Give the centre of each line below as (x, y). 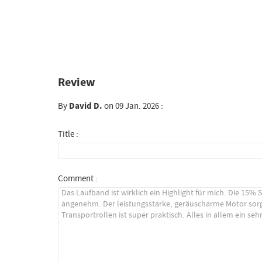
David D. (85, 106)
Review (76, 82)
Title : (68, 134)
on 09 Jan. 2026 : (132, 106)
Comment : (77, 178)
